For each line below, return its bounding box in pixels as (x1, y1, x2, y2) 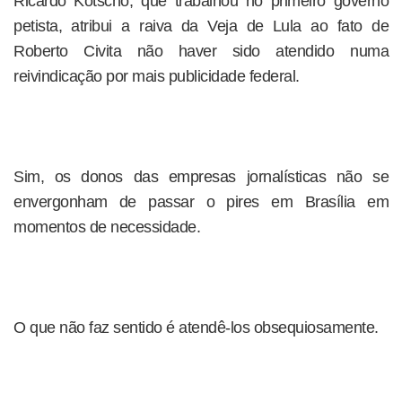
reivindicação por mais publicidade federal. (13, 67, 300, 85)
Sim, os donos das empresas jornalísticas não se (13, 168, 389, 186)
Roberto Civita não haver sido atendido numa (13, 42, 389, 60)
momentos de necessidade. (13, 218, 200, 236)
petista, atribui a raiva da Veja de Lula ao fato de (13, 17, 389, 35)
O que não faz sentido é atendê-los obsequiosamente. (13, 319, 379, 336)
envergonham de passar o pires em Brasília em (13, 193, 389, 211)
